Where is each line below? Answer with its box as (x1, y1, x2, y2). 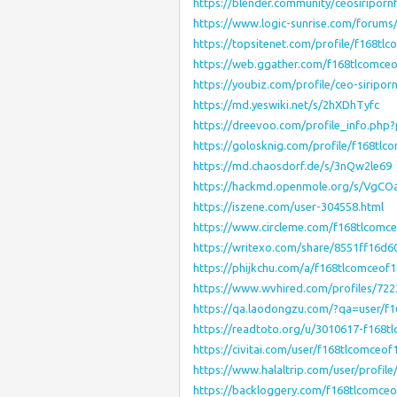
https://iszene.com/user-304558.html (193, 200, 384, 213)
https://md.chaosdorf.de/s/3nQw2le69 (193, 160, 392, 172)
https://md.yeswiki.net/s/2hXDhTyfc (193, 98, 379, 111)
